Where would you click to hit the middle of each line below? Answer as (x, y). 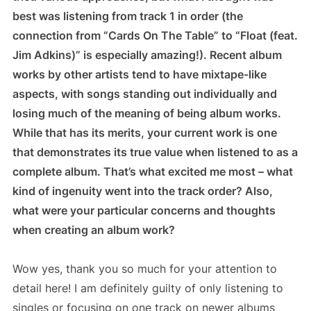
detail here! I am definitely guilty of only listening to (148, 288)
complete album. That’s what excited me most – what (152, 171)
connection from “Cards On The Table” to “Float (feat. (155, 35)
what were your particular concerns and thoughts (144, 210)
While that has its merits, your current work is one (144, 132)
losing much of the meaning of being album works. (146, 113)
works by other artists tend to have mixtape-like (139, 74)
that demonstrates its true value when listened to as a (155, 152)
